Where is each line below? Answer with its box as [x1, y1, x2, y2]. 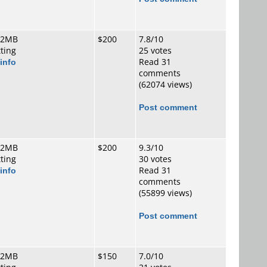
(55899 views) [139, 187, 192, 198]
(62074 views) [139, 79, 192, 90]
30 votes [139, 153, 172, 164]
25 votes [139, 45, 172, 56]
